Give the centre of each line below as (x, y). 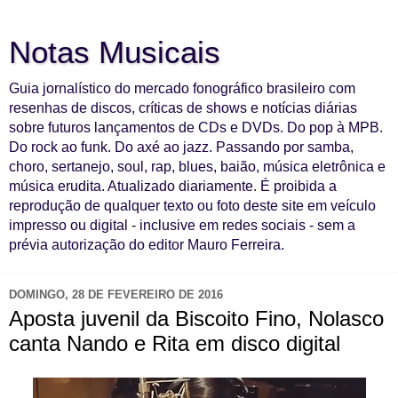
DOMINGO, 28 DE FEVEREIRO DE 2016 (116, 294)
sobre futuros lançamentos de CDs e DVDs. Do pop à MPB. (196, 127)
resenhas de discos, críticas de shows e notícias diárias (183, 108)
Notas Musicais (115, 52)
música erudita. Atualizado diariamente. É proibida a (173, 186)
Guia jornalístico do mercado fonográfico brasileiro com (182, 88)
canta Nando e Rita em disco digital (175, 343)
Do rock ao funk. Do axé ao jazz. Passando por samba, (181, 147)
